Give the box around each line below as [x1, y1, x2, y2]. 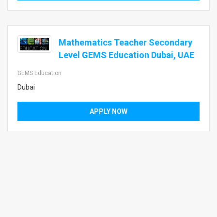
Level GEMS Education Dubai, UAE [59, 50, 194, 60]
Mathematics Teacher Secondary [59, 37, 192, 47]
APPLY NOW [90, 108, 127, 115]
